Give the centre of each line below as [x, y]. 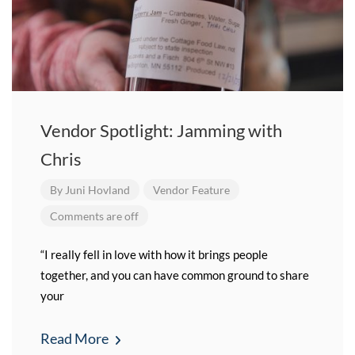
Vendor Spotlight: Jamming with [161, 130]
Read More [76, 338]
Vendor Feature [191, 190]
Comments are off [94, 216]
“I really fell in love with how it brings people [154, 254]
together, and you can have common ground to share [175, 275]
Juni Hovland [97, 190]
